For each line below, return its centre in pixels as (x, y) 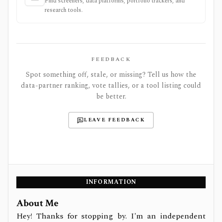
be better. (111, 96)
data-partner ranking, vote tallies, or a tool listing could (111, 85)
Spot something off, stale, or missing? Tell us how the (111, 75)
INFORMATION (111, 182)
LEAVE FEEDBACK (114, 120)
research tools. (64, 10)
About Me (37, 203)
